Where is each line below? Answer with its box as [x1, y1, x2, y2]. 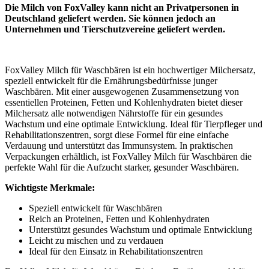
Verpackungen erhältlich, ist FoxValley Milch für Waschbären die [5, 151, 252, 162]
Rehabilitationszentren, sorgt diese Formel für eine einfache [5, 130, 229, 141]
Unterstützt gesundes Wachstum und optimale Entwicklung [29, 225, 252, 235]
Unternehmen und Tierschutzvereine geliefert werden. [5, 24, 225, 35]
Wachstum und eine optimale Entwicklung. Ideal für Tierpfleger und [5, 119, 262, 130]
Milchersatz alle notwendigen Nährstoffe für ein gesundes [5, 108, 223, 119]
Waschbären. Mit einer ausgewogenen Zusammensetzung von [5, 86, 239, 97]
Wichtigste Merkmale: [5, 183, 95, 193]
